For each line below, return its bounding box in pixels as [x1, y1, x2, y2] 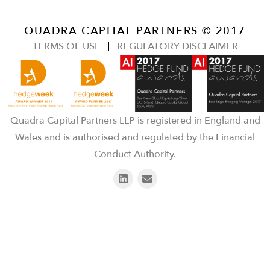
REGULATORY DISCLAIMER [116, 40, 238, 53]
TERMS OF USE [32, 40, 101, 53]
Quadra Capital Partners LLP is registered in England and [10, 114, 260, 128]
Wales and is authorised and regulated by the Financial [15, 131, 255, 145]
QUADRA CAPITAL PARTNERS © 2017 [24, 24, 246, 38]
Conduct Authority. [94, 148, 176, 162]
